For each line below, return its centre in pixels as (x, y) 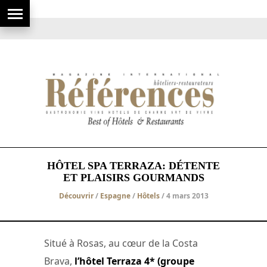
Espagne (115, 195)
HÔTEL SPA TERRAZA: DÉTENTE (133, 165)
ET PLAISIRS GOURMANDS (133, 177)
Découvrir (76, 195)
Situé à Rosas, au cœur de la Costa (121, 243)
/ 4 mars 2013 (184, 195)
